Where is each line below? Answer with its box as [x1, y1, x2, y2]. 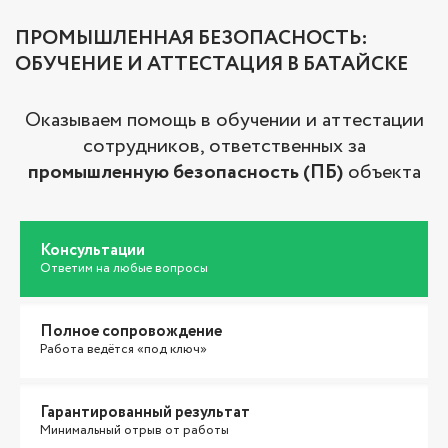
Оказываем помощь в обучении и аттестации [24, 105, 424, 135]
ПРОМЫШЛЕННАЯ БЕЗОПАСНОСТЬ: [15, 23, 368, 53]
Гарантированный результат [40, 400, 250, 424]
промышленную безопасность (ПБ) [27, 157, 343, 187]
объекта [342, 157, 421, 187]
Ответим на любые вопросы [40, 258, 208, 278]
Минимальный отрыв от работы [40, 420, 229, 440]
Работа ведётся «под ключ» [40, 339, 207, 359]
